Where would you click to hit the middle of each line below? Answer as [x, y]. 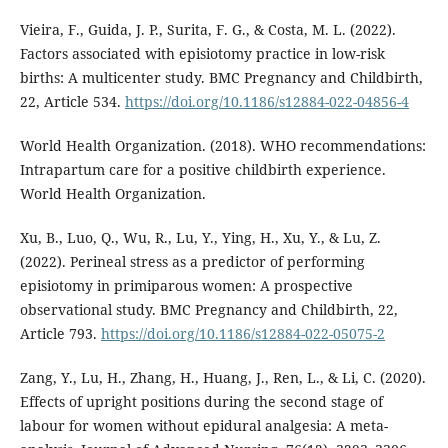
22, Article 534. [72, 102]
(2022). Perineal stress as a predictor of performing [192, 262]
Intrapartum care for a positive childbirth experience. [202, 170]
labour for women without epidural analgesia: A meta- [203, 426]
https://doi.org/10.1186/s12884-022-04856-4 [266, 102]
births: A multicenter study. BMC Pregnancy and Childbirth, [221, 78]
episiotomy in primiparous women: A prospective [186, 286]
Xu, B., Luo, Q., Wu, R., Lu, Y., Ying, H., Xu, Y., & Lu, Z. [200, 238]
